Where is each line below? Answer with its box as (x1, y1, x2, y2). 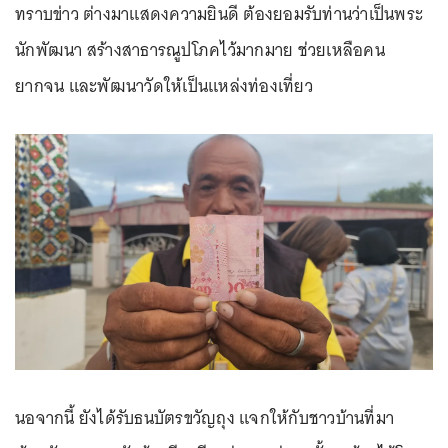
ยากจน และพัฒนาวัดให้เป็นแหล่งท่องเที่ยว (15, 71, 313, 102)
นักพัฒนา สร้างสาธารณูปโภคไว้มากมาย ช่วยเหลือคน (15, 35, 385, 66)
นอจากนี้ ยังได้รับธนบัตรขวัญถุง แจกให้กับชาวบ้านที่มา (15, 402, 394, 433)
